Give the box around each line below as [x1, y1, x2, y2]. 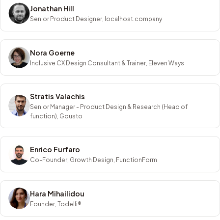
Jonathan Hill [30, 3, 74, 13]
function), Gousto [30, 112, 82, 120]
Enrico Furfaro [30, 144, 80, 154]
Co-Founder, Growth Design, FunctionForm [30, 156, 157, 164]
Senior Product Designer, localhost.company [30, 15, 162, 23]
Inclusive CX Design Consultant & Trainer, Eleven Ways [30, 59, 184, 67]
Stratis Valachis [30, 91, 85, 101]
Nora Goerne [30, 48, 75, 57]
